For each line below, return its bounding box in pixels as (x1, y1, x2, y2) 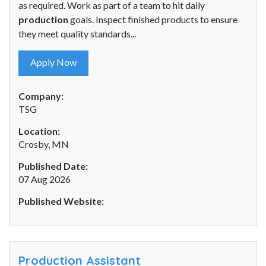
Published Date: (18, 160, 88, 172)
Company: (18, 90, 64, 102)
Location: (18, 125, 60, 137)
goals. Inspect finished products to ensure (68, 14, 237, 26)
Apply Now (30, 56, 77, 68)
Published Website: (18, 195, 104, 207)
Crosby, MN (18, 138, 69, 150)
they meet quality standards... (18, 28, 136, 40)
